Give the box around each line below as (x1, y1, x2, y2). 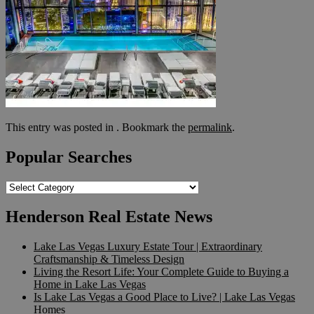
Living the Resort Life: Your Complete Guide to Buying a (34, 266, 289, 278)
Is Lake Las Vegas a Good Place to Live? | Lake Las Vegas (34, 291, 295, 303)
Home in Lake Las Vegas (34, 278, 146, 291)
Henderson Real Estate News (6, 207, 212, 226)
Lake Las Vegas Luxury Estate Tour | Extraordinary (34, 240, 262, 253)
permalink (188, 121, 232, 133)
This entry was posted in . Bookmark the (6, 121, 188, 133)
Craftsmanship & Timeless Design (34, 253, 184, 266)
